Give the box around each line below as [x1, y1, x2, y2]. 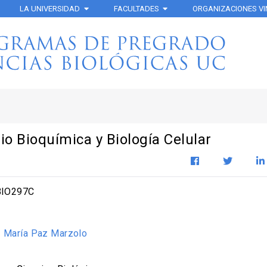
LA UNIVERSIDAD [20, 4, 80, 13]
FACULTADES [113, 4, 159, 13]
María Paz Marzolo [4, 228, 88, 239]
